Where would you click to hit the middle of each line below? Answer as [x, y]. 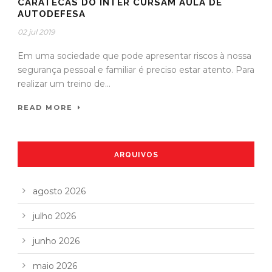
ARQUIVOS [136, 155]
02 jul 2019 [36, 32]
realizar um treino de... [64, 84]
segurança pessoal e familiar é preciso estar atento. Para [136, 70]
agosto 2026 [59, 192]
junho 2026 [56, 241]
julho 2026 [54, 216]
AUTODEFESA [52, 14]
